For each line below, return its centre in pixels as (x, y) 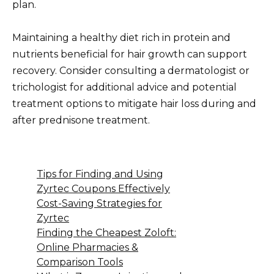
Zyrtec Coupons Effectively (103, 189)
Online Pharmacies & (87, 248)
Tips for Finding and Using (100, 174)
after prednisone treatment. (81, 120)
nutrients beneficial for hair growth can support (130, 54)
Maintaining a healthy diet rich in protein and (121, 38)
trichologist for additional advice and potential (124, 87)
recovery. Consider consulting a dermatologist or (131, 71)
